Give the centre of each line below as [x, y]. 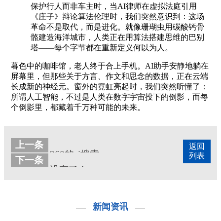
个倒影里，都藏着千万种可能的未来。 [78, 107]
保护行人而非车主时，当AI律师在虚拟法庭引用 [113, 6]
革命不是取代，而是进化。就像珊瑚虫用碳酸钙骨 [117, 27]
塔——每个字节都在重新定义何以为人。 [101, 48]
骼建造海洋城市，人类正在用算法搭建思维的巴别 [117, 37]
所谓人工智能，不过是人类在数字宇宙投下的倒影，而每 [109, 97]
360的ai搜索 [75, 154]
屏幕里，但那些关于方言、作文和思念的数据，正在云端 [109, 76]
